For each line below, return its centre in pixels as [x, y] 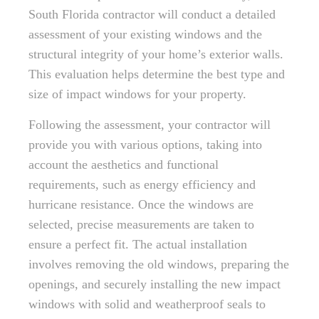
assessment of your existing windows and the [145, 34]
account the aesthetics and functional [124, 164]
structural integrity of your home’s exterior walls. [156, 54]
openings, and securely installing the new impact [155, 284]
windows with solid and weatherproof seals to [147, 304]
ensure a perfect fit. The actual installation [138, 244]
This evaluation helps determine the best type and [157, 74]
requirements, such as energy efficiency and [142, 184]
